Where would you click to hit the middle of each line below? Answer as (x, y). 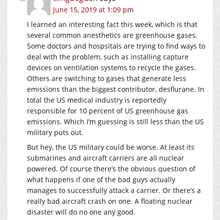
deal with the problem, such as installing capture (108, 56)
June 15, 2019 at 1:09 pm (93, 9)
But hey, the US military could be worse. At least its (111, 147)
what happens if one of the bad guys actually (101, 179)
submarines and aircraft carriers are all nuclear (106, 158)
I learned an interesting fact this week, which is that (112, 24)
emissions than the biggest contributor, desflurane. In (116, 89)
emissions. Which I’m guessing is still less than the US (115, 121)
